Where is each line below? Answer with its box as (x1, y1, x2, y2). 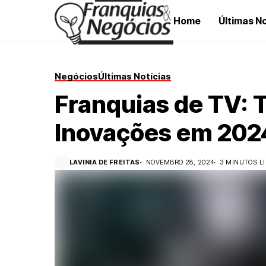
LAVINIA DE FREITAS (69, 158, 140, 166)
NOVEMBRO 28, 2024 (145, 158, 214, 166)
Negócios (55, 71, 98, 82)
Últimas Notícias (98, 71, 171, 82)
